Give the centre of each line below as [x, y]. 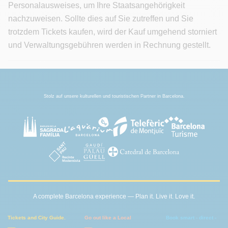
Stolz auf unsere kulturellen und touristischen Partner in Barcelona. [114, 96]
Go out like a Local [108, 217]
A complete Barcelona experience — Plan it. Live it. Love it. [114, 196]
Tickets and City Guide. [37, 217]
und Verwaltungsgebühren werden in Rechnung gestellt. [109, 45]
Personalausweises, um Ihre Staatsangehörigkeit [96, 6]
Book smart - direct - [191, 217]
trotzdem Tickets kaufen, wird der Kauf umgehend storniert [112, 32]
